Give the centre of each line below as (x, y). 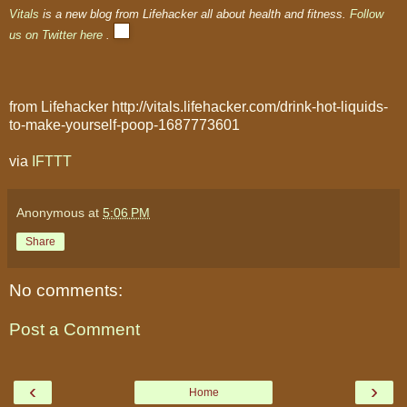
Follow (367, 14)
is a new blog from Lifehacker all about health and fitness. (194, 14)
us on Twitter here (56, 35)
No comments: (66, 290)
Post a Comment (74, 330)
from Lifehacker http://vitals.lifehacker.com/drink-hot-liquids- (199, 106)
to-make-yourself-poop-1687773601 (124, 124)
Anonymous (50, 212)
